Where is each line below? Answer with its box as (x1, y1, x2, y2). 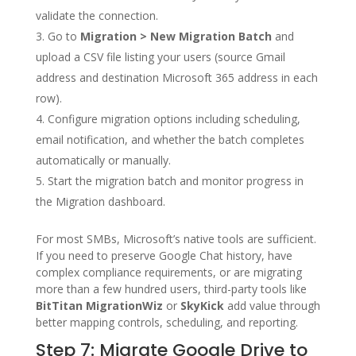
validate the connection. (35, 7, 158, 23)
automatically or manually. (35, 152, 171, 168)
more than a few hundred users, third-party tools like (35, 281, 307, 296)
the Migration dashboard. (35, 193, 165, 209)
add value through (223, 297, 320, 313)
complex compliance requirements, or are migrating (35, 264, 302, 280)
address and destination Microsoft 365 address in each (35, 69, 318, 85)
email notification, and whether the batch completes (35, 131, 304, 147)
